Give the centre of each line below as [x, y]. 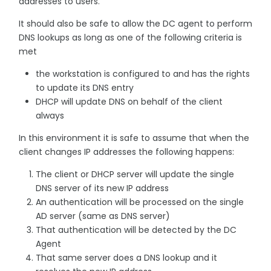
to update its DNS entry [85, 87]
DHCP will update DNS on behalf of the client [129, 101]
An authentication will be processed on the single [140, 202]
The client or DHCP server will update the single [135, 174]
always [50, 115]
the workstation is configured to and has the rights [143, 73]
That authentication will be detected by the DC [136, 230]
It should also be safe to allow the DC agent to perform [135, 23]
